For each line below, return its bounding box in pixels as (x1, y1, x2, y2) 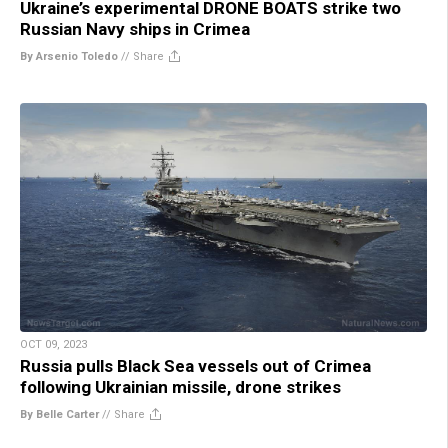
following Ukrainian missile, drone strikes (20, 376, 341, 397)
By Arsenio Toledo (20, 49, 118, 63)
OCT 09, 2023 (20, 337, 87, 351)
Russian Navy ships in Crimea (20, 18, 250, 39)
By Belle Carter (20, 407, 99, 421)
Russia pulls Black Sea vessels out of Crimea (20, 355, 371, 376)
